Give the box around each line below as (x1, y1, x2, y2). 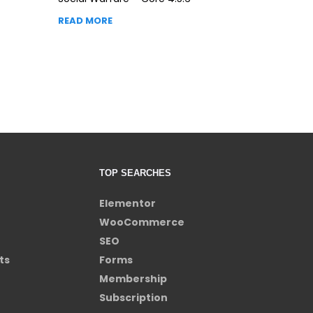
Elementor (99, 196, 156, 210)
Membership (99, 271, 167, 286)
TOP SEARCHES (99, 167, 171, 178)
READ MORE (58, 13, 113, 27)
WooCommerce (99, 214, 184, 229)
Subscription (99, 290, 168, 305)
